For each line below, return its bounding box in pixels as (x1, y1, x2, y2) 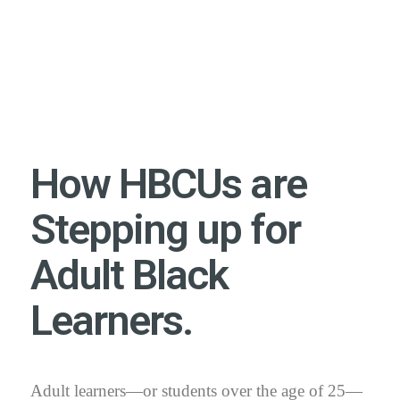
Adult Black (30, 249, 229, 299)
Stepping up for (30, 204, 300, 254)
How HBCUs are (30, 158, 306, 208)
